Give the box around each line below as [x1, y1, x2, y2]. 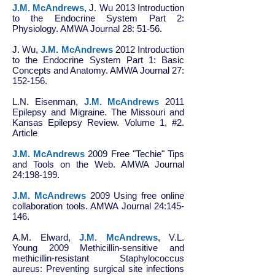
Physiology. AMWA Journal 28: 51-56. [12, 23, 162, 34]
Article [12, 128, 37, 138]
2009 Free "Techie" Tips [85, 149, 185, 159]
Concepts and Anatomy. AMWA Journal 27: [12, 65, 184, 76]
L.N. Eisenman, [12, 96, 84, 107]
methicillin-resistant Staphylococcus [12, 253, 184, 263]
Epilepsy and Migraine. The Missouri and [12, 107, 184, 117]
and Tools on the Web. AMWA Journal [12, 159, 184, 169]
